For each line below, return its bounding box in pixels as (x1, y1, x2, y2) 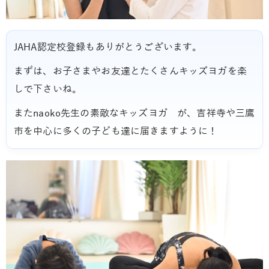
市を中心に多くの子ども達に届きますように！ (14, 126, 218, 138)
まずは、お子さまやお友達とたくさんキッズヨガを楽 (14, 66, 247, 77)
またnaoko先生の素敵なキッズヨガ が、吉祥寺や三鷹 (14, 108, 255, 119)
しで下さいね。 (14, 84, 82, 95)
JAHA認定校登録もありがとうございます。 (14, 42, 202, 53)
